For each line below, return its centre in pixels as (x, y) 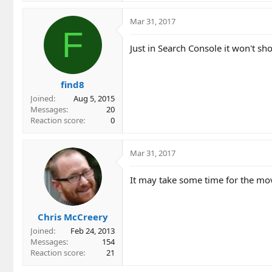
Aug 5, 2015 (94, 99)
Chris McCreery (73, 216)
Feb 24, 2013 (93, 230)
